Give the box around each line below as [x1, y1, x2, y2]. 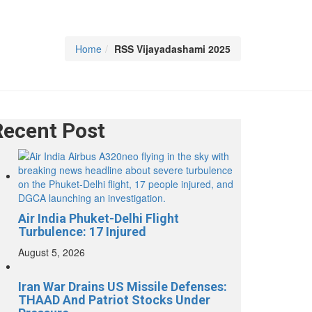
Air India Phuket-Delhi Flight [18, 211, 179, 226]
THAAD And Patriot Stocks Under [18, 292, 210, 308]
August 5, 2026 [18, 245, 85, 260]
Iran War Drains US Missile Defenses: [18, 279, 227, 295]
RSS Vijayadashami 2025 [114, 42, 231, 56]
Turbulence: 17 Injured [18, 224, 146, 240]
